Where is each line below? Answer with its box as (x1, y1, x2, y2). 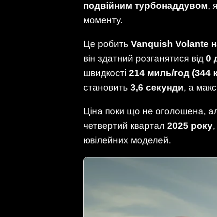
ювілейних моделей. (83, 135, 171, 146)
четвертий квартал (83, 121, 167, 131)
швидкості (83, 67, 129, 78)
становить (83, 82, 130, 93)
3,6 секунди (130, 82, 184, 93)
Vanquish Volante (131, 38, 209, 49)
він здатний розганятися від (83, 53, 206, 63)
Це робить (83, 38, 131, 49)
